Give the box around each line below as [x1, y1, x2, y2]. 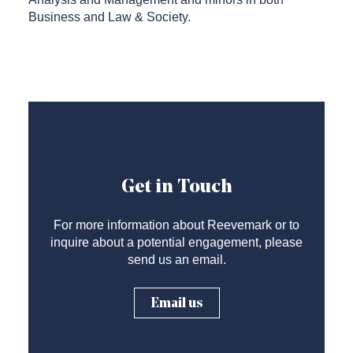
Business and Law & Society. [28, 9, 191, 24]
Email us [150, 296, 203, 310]
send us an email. [127, 252, 226, 266]
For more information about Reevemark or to [54, 217, 299, 232]
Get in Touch [121, 177, 232, 197]
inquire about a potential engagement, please [50, 235, 303, 249]
